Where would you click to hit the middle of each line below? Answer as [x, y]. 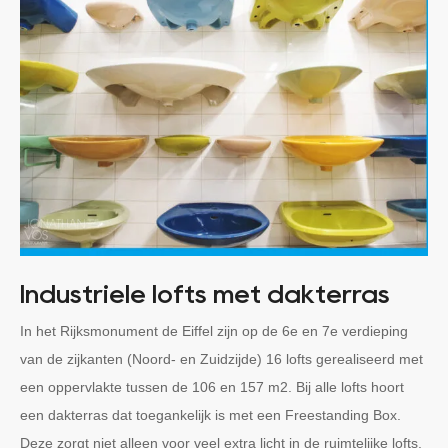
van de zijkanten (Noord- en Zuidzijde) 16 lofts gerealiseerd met [221, 358]
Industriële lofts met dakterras [205, 294]
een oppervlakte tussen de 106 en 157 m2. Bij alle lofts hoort [212, 386]
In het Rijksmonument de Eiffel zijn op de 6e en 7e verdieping [214, 330]
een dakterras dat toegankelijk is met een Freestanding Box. [210, 414]
